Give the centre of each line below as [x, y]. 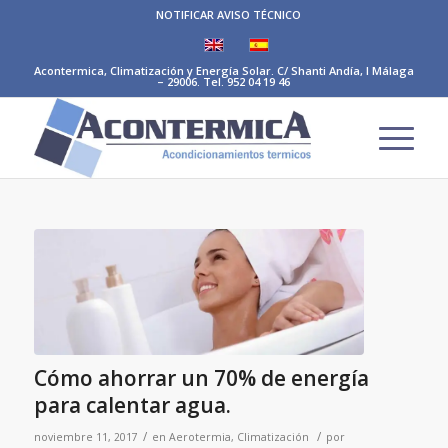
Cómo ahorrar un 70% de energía [201, 377]
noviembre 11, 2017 [85, 436]
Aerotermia [199, 436]
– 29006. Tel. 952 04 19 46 [224, 81]
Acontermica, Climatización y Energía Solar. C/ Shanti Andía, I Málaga [223, 70]
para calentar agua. [132, 404]
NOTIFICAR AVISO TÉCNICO [229, 14]
